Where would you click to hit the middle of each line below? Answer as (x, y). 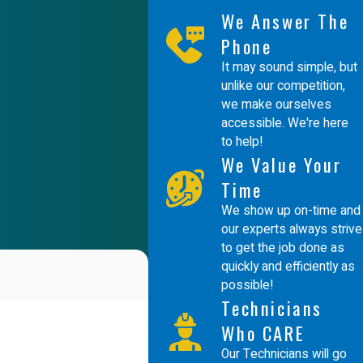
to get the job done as (283, 249)
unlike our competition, (284, 87)
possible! (248, 286)
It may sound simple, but (290, 68)
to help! (242, 143)
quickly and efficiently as (288, 267)
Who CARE (263, 333)
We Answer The (285, 21)
